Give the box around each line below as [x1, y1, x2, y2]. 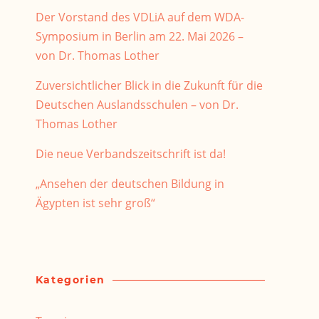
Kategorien [35, 273, 105, 287]
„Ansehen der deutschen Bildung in [35, 176, 224, 192]
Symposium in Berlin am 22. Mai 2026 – [35, 28, 244, 45]
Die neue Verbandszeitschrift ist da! [35, 146, 226, 162]
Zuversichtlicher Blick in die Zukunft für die [35, 78, 263, 94]
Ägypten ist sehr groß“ [35, 195, 155, 211]
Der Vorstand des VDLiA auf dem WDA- [35, 9, 244, 26]
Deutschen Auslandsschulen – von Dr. [35, 97, 239, 113]
